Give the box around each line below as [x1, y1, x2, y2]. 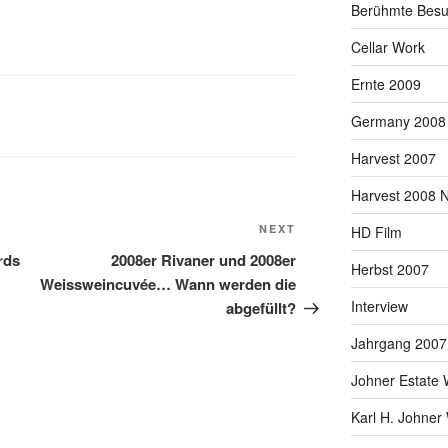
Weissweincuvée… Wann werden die [40, 273, 297, 296]
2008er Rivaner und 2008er [111, 249, 297, 272]
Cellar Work [350, 37, 425, 58]
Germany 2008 [350, 111, 446, 132]
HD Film [350, 222, 402, 243]
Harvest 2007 [350, 148, 436, 169]
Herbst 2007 [350, 259, 429, 280]
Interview [350, 296, 408, 317]
